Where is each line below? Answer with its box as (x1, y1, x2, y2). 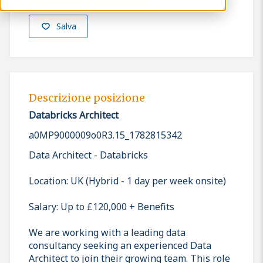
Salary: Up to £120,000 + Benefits (29, 200, 174, 213)
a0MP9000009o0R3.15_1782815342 (29, 128, 182, 141)
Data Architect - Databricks (29, 148, 148, 161)
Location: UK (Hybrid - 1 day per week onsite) (29, 174, 226, 187)
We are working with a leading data (29, 225, 186, 239)
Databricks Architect (29, 108, 119, 122)
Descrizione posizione (29, 91, 145, 105)
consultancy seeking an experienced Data (29, 238, 211, 252)
